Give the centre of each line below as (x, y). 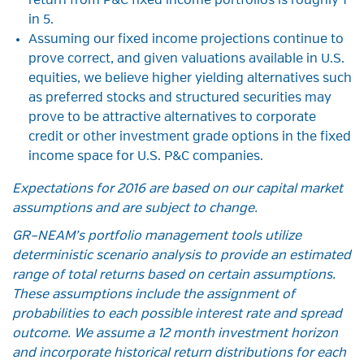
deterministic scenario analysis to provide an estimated (182, 256)
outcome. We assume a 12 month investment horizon (175, 334)
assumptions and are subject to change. (135, 209)
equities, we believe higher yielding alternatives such (190, 79)
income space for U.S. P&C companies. (146, 157)
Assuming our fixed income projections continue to (186, 40)
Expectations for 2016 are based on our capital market (178, 190)
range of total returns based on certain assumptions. (174, 276)
